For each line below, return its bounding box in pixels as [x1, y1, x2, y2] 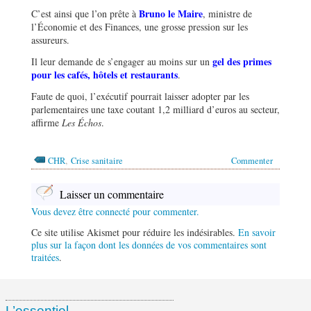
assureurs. [31, 33, 69, 47]
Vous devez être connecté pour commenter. [31, 204, 199, 218]
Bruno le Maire [139, 6, 203, 21]
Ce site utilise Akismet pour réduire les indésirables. [31, 225, 238, 239]
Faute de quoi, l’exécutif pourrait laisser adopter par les [31, 89, 249, 103]
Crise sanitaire [71, 154, 123, 167]
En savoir [238, 225, 276, 239]
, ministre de [203, 6, 252, 20]
